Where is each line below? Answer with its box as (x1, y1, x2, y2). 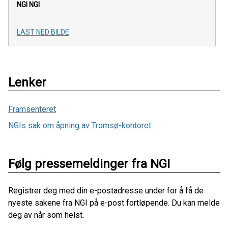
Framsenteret (8, 104, 56, 114)
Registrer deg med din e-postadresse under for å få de (8, 185, 204, 195)
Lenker (8, 75, 46, 90)
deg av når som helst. (8, 210, 84, 220)
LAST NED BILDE (17, 27, 69, 36)
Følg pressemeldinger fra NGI (8, 156, 170, 171)
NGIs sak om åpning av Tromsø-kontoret (8, 120, 151, 130)
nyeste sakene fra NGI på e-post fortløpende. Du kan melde (8, 197, 220, 208)
